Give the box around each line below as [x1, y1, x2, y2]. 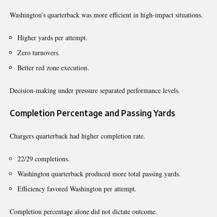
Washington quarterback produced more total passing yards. [17, 169, 181, 178]
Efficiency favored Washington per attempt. [17, 184, 137, 193]
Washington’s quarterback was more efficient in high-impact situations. [10, 10, 203, 19]
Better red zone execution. [17, 62, 89, 72]
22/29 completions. [17, 154, 70, 163]
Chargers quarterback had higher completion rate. [10, 131, 145, 140]
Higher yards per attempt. [17, 32, 88, 42]
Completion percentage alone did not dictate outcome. [10, 206, 157, 216]
